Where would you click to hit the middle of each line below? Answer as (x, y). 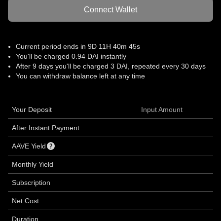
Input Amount (162, 110)
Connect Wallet (110, 10)
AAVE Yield (29, 146)
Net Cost (25, 201)
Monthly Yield (33, 164)
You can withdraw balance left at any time (80, 76)
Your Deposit (32, 110)
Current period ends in (51, 46)
